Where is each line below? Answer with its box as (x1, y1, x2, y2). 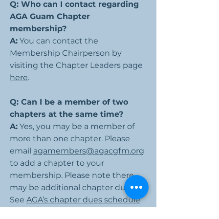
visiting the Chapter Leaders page (10, 61, 143, 70)
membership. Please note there (10, 171, 134, 180)
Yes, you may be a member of (18, 122, 134, 131)
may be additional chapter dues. (10, 183, 136, 192)
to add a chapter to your (10, 158, 104, 168)
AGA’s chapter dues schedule (26, 195, 140, 204)
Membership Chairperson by (10, 48, 122, 58)
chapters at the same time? (10, 109, 123, 119)
